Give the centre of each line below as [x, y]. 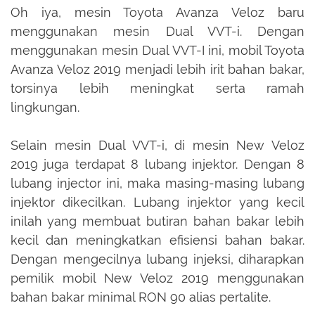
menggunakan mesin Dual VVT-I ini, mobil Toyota [157, 51]
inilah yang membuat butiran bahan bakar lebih [157, 221]
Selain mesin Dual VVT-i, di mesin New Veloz [157, 146]
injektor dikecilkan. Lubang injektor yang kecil [157, 202]
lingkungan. [45, 108]
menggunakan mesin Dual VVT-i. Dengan [157, 32]
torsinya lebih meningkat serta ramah [157, 89]
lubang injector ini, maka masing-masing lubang [157, 184]
